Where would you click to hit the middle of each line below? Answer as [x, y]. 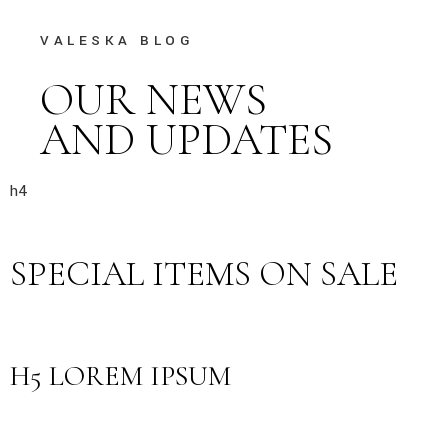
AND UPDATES [187, 139]
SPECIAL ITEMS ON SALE [204, 274]
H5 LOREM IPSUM [120, 376]
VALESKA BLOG [117, 40]
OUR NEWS [154, 99]
